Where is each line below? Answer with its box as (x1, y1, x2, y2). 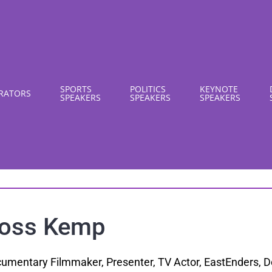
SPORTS (60, 83, 92, 95)
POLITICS (130, 83, 166, 95)
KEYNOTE (200, 83, 238, 95)
